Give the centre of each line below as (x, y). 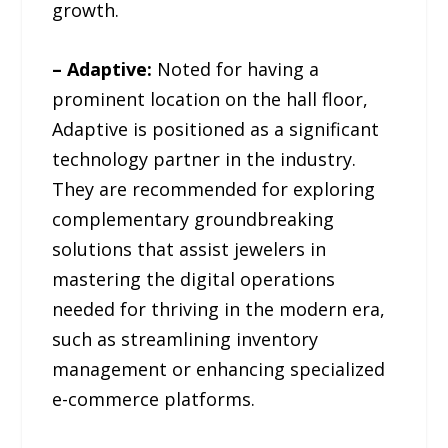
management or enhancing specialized (219, 369)
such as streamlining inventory (185, 339)
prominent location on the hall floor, (210, 99)
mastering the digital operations (194, 279)
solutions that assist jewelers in (189, 249)
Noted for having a (238, 69)
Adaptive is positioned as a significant (216, 129)
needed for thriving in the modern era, (219, 309)
